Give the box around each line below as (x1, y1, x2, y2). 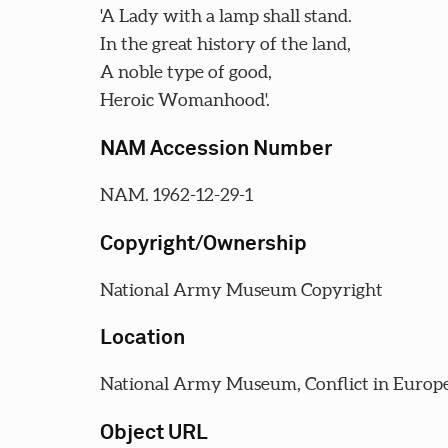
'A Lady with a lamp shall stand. (99, 5, 352, 27)
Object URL (99, 423, 208, 444)
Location (99, 328, 185, 349)
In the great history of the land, (99, 33, 351, 55)
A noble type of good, (99, 61, 272, 83)
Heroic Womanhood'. (99, 89, 270, 111)
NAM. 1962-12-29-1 (99, 184, 253, 206)
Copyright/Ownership (99, 233, 307, 254)
